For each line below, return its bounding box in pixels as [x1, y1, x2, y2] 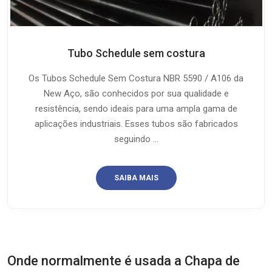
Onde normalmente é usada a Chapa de [7, 253, 240, 268]
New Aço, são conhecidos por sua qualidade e [43, 87, 229, 99]
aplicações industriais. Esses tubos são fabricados [34, 118, 238, 129]
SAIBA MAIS [114, 173, 158, 182]
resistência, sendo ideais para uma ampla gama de [35, 103, 237, 114]
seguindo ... [114, 133, 158, 144]
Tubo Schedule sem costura [67, 46, 205, 59]
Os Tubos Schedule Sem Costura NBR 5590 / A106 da [29, 72, 243, 84]
